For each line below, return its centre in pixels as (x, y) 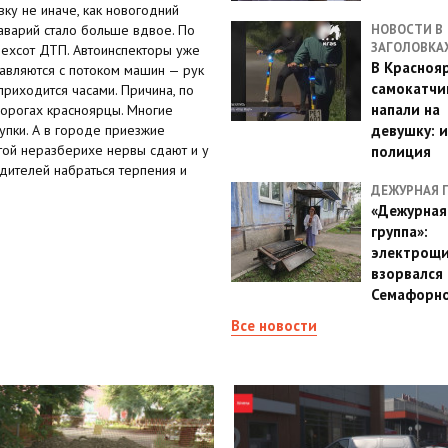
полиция (400, 151)
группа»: (399, 231)
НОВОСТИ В (406, 29)
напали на (405, 109)
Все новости (273, 325)
